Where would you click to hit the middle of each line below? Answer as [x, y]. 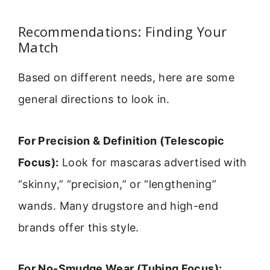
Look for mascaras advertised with [153, 162]
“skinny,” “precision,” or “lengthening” [118, 184]
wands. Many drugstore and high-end [118, 206]
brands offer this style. [79, 227]
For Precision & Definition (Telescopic [121, 140]
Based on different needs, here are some [127, 78]
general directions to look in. [94, 99]
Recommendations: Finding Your [123, 32]
